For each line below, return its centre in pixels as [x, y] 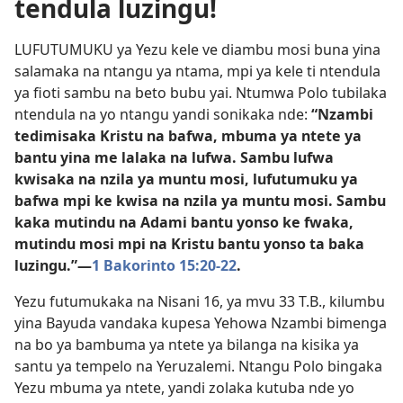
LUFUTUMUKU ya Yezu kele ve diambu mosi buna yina [197, 49]
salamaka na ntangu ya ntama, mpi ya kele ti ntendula [197, 71]
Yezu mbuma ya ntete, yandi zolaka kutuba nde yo [184, 388]
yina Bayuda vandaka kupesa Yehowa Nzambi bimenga [201, 323]
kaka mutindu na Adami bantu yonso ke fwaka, [184, 222]
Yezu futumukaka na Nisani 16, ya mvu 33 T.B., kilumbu [200, 301]
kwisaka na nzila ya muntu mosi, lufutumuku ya [186, 179]
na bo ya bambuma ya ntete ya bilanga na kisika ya [187, 345]
